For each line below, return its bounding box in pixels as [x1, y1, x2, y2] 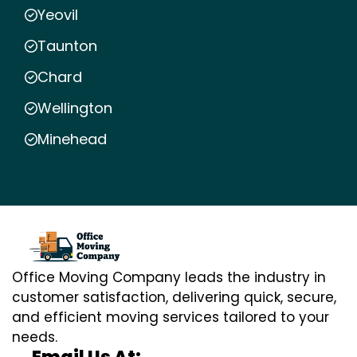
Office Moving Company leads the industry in [12, 268, 326, 288]
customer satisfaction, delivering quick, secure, [12, 288, 336, 308]
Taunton [37, 36, 97, 57]
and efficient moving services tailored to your [12, 308, 329, 328]
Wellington [37, 98, 112, 119]
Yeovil [37, 5, 78, 25]
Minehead [37, 129, 107, 150]
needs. [12, 328, 57, 347]
